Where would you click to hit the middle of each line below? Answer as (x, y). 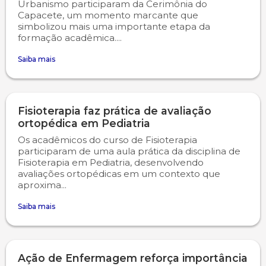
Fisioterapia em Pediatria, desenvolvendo (111, 162)
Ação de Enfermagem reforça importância (133, 258)
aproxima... (42, 185)
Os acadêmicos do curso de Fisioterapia (107, 140)
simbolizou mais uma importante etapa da (114, 26)
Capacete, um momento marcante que (108, 15)
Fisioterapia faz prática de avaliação (115, 111)
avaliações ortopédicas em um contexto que (119, 174)
